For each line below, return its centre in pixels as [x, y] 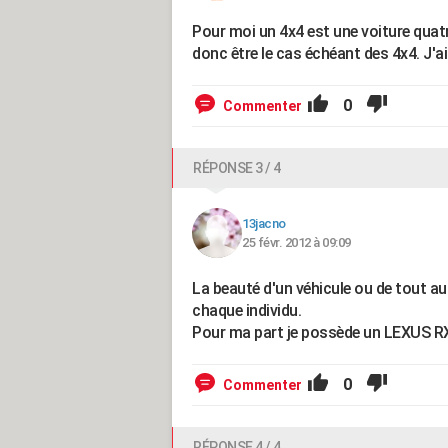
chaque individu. [246, 310]
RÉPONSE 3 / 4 [237, 168]
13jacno [264, 223]
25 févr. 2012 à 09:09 [296, 242]
